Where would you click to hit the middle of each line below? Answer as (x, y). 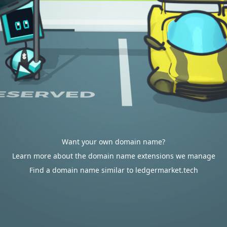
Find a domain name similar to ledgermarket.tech (113, 170)
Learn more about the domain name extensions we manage (113, 156)
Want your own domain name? (113, 142)
